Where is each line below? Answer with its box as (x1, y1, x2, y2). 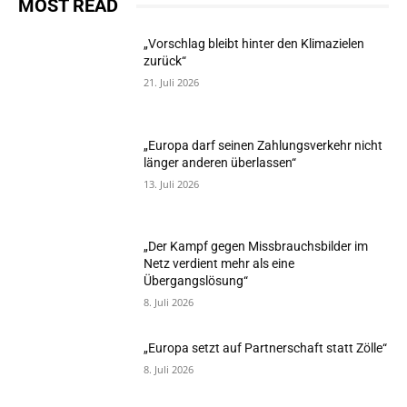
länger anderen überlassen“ (144, 154, 297, 170)
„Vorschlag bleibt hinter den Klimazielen (144, 36, 365, 51)
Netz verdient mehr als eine (144, 256, 295, 272)
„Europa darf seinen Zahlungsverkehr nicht (144, 137, 383, 153)
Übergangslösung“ (144, 273, 249, 289)
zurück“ (144, 54, 187, 68)
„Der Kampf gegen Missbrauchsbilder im (144, 239, 369, 254)
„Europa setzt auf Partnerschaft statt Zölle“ (144, 341, 388, 356)
